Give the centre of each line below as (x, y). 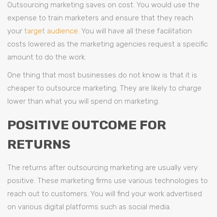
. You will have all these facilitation (135, 31)
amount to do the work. (47, 57)
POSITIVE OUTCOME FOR (87, 125)
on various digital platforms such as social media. (89, 207)
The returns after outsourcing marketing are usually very (102, 168)
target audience (51, 31)
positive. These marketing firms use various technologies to (108, 181)
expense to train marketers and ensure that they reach (100, 18)
